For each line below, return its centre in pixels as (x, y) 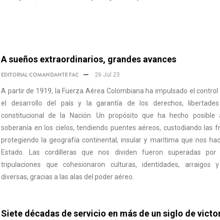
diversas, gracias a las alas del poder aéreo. (68, 177)
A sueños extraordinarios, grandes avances (89, 59)
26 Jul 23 (107, 75)
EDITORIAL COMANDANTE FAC (40, 75)
